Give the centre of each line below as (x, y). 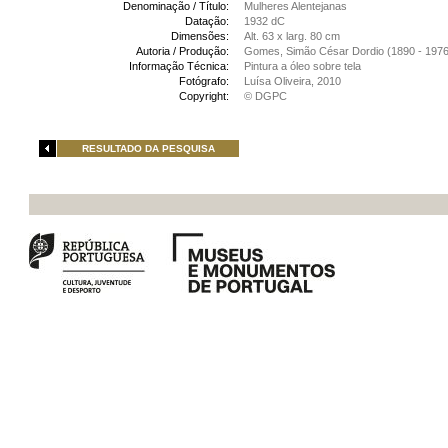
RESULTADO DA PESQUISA (148, 148)
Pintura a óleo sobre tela (302, 66)
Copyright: (204, 96)
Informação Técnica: (179, 66)
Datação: (207, 21)
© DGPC (265, 96)
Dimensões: (200, 36)
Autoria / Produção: (182, 51)
